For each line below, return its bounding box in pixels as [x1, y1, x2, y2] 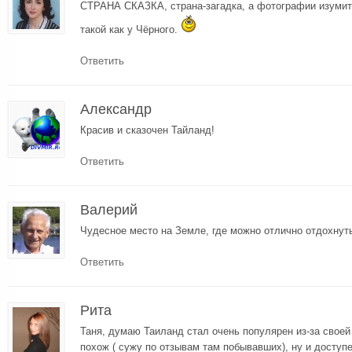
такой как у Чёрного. [80, 23, 181, 35]
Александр [80, 101, 152, 117]
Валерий [80, 201, 137, 218]
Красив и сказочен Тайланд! [80, 123, 214, 136]
